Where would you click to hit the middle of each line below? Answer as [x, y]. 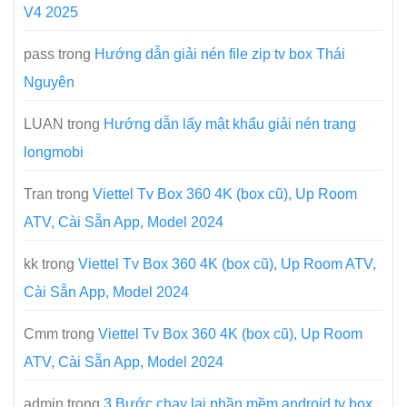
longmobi [54, 153]
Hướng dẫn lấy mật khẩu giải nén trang [230, 124]
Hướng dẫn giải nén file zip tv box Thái [220, 55]
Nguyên [49, 83]
